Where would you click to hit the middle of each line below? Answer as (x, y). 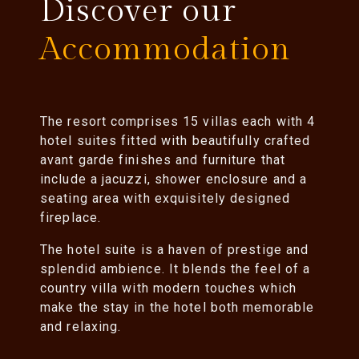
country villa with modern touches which (168, 288)
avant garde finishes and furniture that (163, 160)
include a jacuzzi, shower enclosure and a (174, 179)
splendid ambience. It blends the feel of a (175, 269)
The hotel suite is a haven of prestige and (175, 250)
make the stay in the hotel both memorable (177, 308)
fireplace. (71, 218)
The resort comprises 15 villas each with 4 (178, 122)
